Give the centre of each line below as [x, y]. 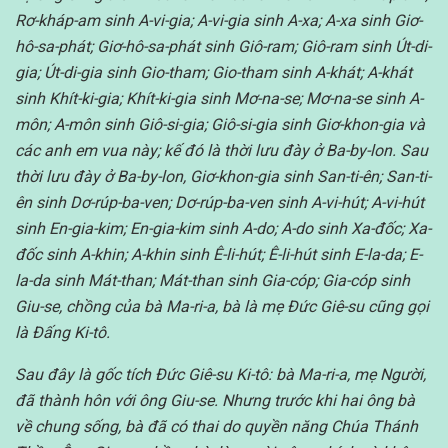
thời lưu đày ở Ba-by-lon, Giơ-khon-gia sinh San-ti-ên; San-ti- [223, 177]
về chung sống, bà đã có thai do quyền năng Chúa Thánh [216, 427]
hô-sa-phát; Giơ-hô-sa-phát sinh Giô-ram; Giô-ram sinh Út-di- [223, 47]
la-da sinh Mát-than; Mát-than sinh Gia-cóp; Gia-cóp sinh [212, 281]
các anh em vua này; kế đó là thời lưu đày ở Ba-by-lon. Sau [221, 151]
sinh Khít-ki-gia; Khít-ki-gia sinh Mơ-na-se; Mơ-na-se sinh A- [219, 99]
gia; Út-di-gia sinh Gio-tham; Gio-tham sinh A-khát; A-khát [213, 73]
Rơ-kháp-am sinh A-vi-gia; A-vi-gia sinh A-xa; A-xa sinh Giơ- [218, 21]
